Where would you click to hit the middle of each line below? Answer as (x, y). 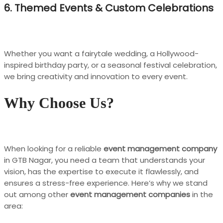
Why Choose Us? (59, 103)
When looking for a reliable (54, 148)
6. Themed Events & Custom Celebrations (109, 8)
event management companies (130, 194)
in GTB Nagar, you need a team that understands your (105, 160)
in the (202, 194)
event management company (160, 148)
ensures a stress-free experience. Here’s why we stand (106, 183)
